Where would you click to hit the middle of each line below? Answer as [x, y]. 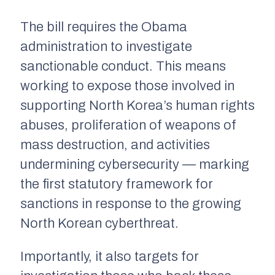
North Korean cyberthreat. [99, 224]
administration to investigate [106, 47]
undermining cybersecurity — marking [135, 165]
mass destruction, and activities [115, 145]
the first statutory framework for [117, 184]
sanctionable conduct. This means [123, 67]
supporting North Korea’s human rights [137, 106]
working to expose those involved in [127, 86]
